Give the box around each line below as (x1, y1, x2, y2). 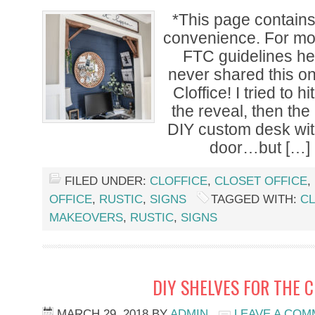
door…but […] (210, 139, 311, 157)
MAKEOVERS (49, 211, 123, 224)
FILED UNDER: (65, 174, 150, 188)
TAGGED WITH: (211, 193, 300, 206)
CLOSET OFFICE (214, 174, 307, 188)
